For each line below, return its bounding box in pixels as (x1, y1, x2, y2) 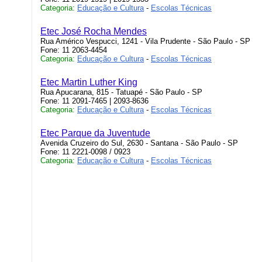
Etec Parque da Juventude (40, 128, 150, 138)
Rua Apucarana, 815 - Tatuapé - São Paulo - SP (40, 88, 202, 96)
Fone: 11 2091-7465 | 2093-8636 (40, 96, 149, 105)
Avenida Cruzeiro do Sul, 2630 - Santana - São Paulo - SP (40, 139, 238, 147)
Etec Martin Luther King (40, 77, 137, 87)
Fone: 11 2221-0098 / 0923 (40, 147, 130, 156)
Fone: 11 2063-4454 (40, 46, 107, 54)
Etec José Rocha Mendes (40, 26, 147, 36)
